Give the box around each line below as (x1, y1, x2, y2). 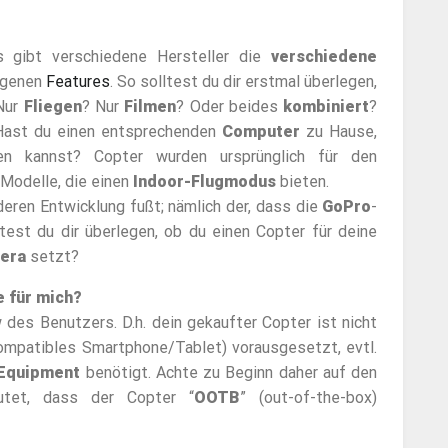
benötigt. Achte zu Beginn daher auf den (80, 363, 378, 383)
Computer (222, 122, 301, 142)
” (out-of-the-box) (240, 388, 378, 408)
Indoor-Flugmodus (132, 172, 276, 192)
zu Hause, (300, 122, 378, 142)
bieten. (275, 172, 329, 192)
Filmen (124, 97, 177, 117)
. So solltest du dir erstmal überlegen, (109, 72, 378, 92)
